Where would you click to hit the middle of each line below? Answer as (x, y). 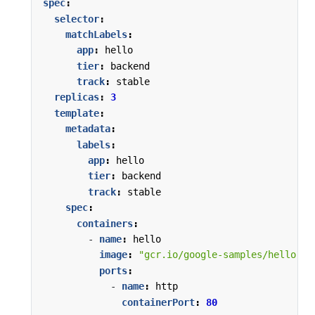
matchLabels (96, 34)
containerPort (158, 302)
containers (105, 223)
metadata (88, 129)
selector (77, 19)
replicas (77, 97)
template (77, 113)
